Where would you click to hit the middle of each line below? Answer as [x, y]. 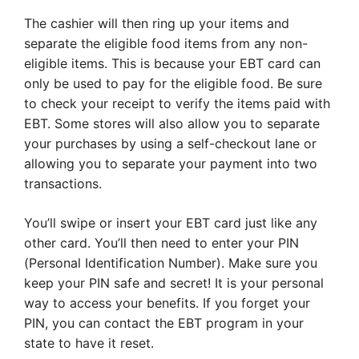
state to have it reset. [89, 343]
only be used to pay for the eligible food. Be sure [173, 84]
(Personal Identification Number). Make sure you [171, 263]
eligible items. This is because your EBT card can [172, 64]
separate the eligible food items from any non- [166, 44]
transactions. [63, 184]
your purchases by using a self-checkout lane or [170, 144]
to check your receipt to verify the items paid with [177, 104]
